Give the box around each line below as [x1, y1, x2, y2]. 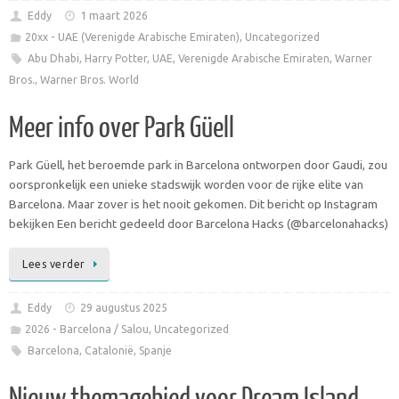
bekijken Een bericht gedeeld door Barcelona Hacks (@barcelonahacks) [9, 216, 388, 231]
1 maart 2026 [80, 9, 149, 21]
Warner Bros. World [40, 73, 139, 85]
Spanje [138, 345, 172, 357]
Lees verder [22, 258, 85, 271]
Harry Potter [84, 52, 147, 64]
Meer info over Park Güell [9, 111, 234, 144]
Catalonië [84, 345, 134, 357]
